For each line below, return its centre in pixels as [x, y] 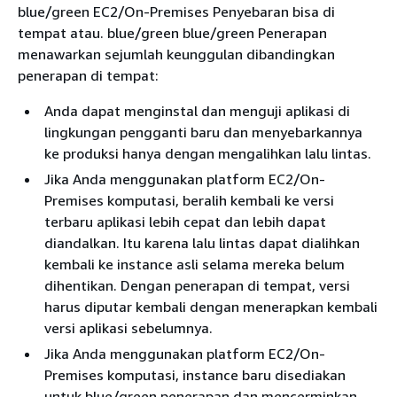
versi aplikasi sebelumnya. [128, 327]
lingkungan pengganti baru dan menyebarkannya [203, 132]
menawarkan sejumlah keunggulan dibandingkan [176, 54]
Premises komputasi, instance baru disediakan [195, 374]
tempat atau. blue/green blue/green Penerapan [172, 32]
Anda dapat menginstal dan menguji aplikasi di [197, 110]
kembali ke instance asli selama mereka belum [195, 264]
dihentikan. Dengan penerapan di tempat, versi [197, 285]
